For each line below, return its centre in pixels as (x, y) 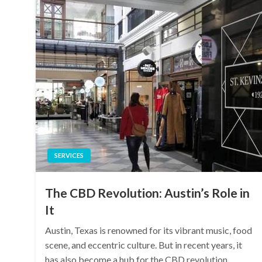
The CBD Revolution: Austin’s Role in (148, 193)
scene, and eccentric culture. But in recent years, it (144, 245)
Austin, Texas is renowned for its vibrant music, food (149, 230)
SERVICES (69, 155)
